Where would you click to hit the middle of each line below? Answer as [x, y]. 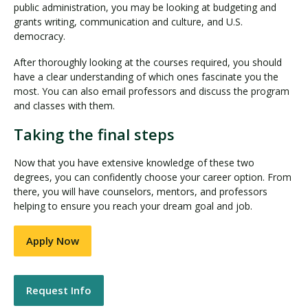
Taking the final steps [94, 134]
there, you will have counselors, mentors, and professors [141, 192]
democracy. [41, 36]
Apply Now [53, 240]
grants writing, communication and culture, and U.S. [128, 21]
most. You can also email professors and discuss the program [152, 91]
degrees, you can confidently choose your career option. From [153, 177]
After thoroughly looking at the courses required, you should [148, 63]
